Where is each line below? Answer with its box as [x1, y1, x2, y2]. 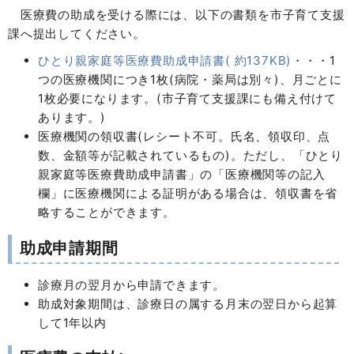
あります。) [38, 110, 106, 126]
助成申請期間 [19, 238, 119, 258]
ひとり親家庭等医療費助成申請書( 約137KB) [38, 53, 292, 69]
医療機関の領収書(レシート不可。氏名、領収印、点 [38, 129, 331, 145]
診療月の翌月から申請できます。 [38, 277, 225, 293]
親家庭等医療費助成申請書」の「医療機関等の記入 [38, 167, 326, 183]
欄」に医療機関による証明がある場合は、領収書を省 [38, 186, 338, 201]
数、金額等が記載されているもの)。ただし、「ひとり [38, 148, 343, 164]
